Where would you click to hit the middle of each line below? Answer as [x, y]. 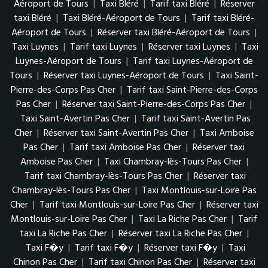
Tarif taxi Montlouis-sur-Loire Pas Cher [118, 205]
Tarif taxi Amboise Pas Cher [127, 147]
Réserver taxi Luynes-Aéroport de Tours [124, 76]
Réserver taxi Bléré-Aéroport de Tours [174, 33]
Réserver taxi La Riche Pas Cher [181, 234]
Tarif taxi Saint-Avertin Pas [196, 119]
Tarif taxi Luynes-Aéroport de [193, 61]
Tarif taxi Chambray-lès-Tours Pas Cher [105, 176]
